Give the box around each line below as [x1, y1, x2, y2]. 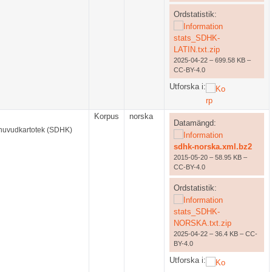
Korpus [94, 112, 119, 121]
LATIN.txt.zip [173, 44, 220, 54]
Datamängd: [173, 118, 216, 127]
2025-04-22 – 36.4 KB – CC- [173, 229, 257, 237]
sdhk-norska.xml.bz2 [173, 141, 252, 151]
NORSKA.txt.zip [173, 218, 231, 228]
